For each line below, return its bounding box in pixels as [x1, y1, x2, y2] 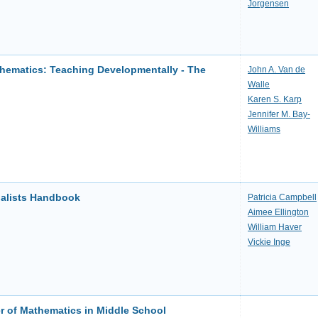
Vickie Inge [248, 237, 290, 247]
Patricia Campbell [248, 192, 317, 202]
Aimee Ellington [248, 207, 309, 217]
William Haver [248, 222, 302, 232]
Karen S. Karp [248, 94, 302, 104]
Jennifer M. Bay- [248, 109, 310, 119]
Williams [248, 124, 280, 134]
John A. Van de [248, 65, 305, 75]
